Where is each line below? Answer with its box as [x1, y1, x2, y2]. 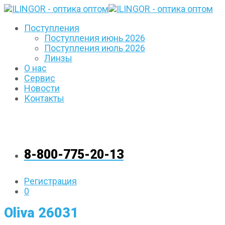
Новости [24, 83, 60, 93]
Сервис [24, 73, 55, 83]
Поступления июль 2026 [44, 43, 145, 53]
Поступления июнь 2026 [44, 33, 145, 43]
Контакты [24, 93, 64, 103]
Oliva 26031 [4, 204, 78, 221]
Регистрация [24, 176, 77, 187]
